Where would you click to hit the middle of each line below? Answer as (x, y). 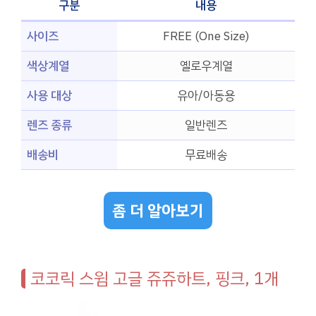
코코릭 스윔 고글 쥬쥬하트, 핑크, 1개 (154, 278)
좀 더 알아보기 (158, 210)
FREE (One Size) (206, 37)
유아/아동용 (206, 96)
